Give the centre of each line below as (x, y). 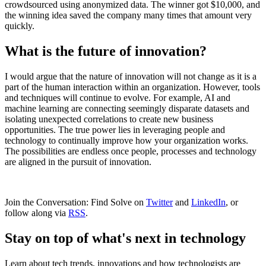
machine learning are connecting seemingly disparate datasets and (127, 108)
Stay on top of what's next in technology (125, 238)
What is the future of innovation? (106, 51)
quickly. (20, 26)
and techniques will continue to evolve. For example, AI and (118, 97)
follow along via (37, 213)
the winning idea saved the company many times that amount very (128, 15)
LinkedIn (208, 202)
